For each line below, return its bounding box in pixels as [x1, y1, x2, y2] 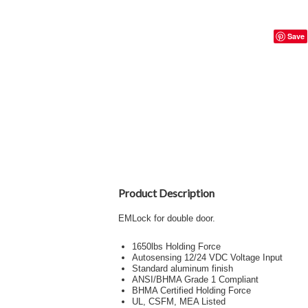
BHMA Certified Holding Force [132, 285, 251, 296]
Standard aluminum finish [132, 263, 233, 274]
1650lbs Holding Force [132, 241, 221, 252]
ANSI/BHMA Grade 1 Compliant [132, 274, 258, 285]
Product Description [118, 186, 214, 199]
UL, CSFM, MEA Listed [132, 296, 225, 307]
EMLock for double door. [118, 213, 215, 223]
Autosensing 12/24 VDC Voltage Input [132, 252, 283, 263]
